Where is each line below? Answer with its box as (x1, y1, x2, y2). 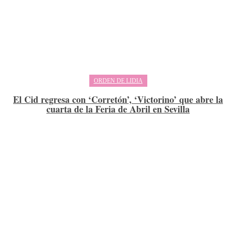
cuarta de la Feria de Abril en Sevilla (46, 102, 190, 116)
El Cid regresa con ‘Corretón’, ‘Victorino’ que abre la (13, 93, 223, 106)
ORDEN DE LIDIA (93, 77, 143, 85)
